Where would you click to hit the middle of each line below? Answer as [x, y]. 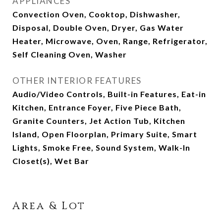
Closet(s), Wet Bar [51, 161]
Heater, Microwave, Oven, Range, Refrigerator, [110, 41]
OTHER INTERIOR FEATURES [77, 81]
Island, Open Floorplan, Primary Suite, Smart [105, 134]
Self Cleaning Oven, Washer [70, 54]
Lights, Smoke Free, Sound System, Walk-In [101, 147]
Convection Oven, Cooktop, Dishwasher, [96, 14]
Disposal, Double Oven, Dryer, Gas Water [98, 28]
